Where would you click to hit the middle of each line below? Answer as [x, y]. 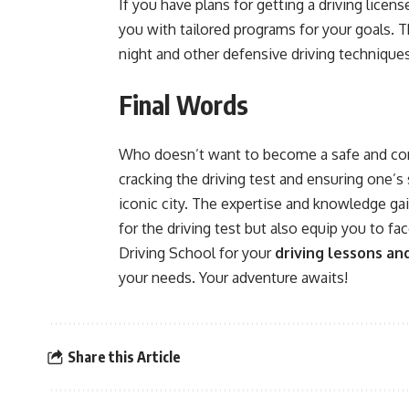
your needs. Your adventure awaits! [233, 278]
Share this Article [124, 357]
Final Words [184, 105]
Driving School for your [197, 253]
